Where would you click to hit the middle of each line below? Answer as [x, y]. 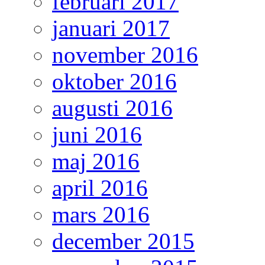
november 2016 [125, 55]
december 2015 [123, 241]
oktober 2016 [114, 82]
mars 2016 [101, 215]
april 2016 [100, 188]
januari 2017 [111, 28]
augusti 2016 [112, 108]
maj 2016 [96, 161]
